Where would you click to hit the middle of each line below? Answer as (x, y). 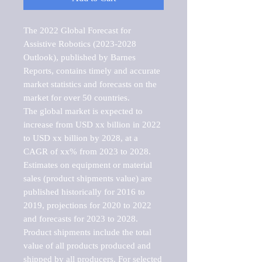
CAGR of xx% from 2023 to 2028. (87, 151)
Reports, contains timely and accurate (92, 70)
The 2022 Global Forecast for (77, 30)
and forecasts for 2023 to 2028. (81, 218)
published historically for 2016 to (84, 192)
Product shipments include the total (87, 232)
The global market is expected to (83, 111)
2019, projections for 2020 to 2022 (87, 205)
